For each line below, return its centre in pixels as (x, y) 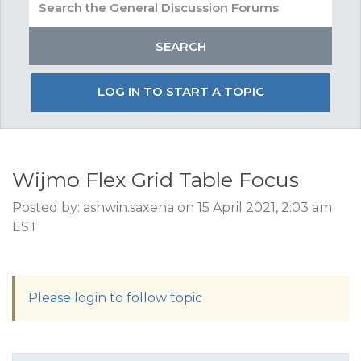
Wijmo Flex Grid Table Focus (156, 180)
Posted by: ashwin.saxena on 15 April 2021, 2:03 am (172, 207)
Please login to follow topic (115, 298)
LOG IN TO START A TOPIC (180, 91)
